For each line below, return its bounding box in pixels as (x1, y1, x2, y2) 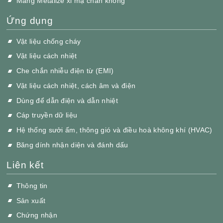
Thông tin (16, 181, 48, 190)
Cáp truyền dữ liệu (16, 111, 78, 119)
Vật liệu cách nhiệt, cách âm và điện (16, 81, 136, 90)
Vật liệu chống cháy (16, 37, 81, 45)
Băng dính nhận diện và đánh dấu (16, 141, 128, 149)
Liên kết (6, 160, 44, 171)
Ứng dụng (6, 15, 53, 26)
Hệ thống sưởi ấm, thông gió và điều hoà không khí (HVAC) (16, 126, 213, 134)
